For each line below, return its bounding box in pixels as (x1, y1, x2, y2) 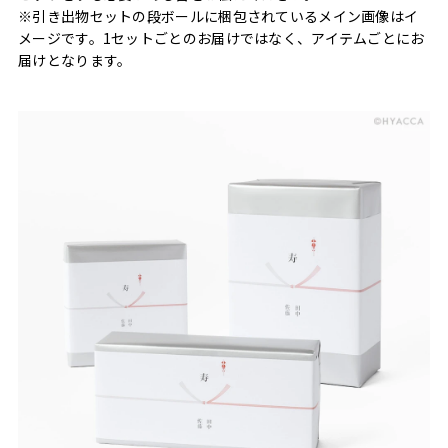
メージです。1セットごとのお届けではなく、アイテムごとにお (18, 28, 425, 49)
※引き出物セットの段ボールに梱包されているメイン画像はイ (18, 6, 419, 27)
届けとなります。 (18, 50, 132, 71)
